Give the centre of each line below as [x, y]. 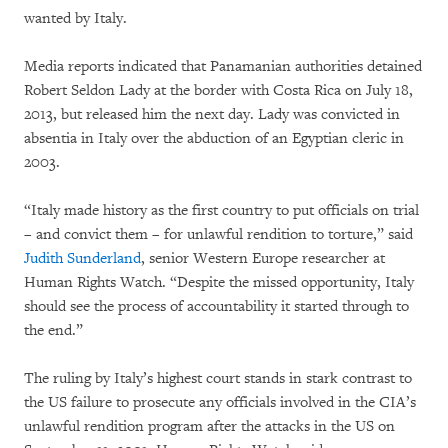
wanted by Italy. [75, 18]
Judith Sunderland [82, 258]
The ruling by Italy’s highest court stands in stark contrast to [218, 378]
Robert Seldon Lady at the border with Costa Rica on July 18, [218, 90]
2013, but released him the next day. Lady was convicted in [212, 114]
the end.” [53, 330]
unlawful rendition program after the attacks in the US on [209, 426]
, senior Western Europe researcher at [263, 258]
